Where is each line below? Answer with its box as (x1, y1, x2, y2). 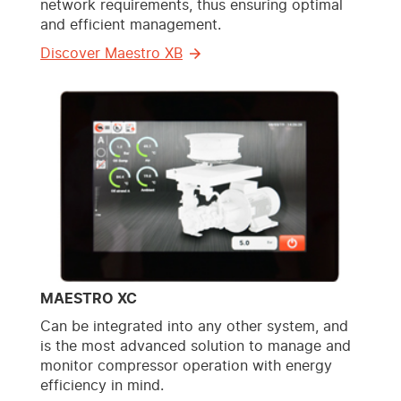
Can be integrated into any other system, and (40, 320, 348, 335)
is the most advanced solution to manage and (40, 339, 351, 354)
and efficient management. (40, 17, 221, 32)
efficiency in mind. (40, 379, 164, 394)
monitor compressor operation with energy (40, 359, 332, 374)
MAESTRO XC (40, 292, 137, 307)
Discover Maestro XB (40, 46, 183, 61)
